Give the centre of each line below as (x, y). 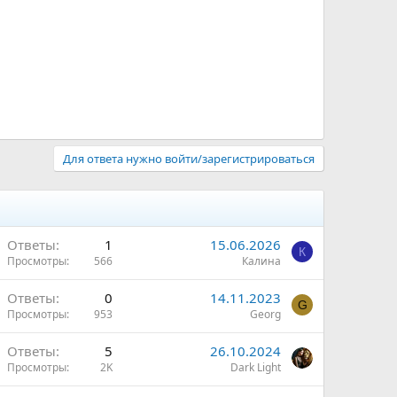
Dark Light (256, 367)
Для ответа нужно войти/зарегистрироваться (189, 159)
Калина (261, 261)
